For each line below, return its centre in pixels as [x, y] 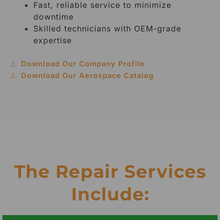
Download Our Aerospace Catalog [87, 76]
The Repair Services [110, 172]
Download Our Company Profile [83, 64]
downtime [54, 17]
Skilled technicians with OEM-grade [107, 29]
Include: [110, 194]
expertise [53, 41]
